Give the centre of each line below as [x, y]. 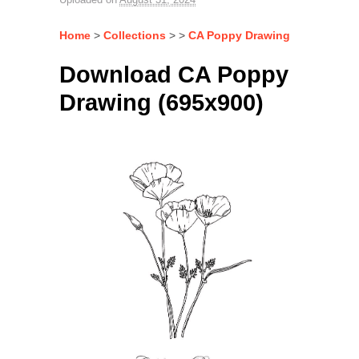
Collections [135, 36]
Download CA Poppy [174, 75]
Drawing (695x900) [161, 103]
